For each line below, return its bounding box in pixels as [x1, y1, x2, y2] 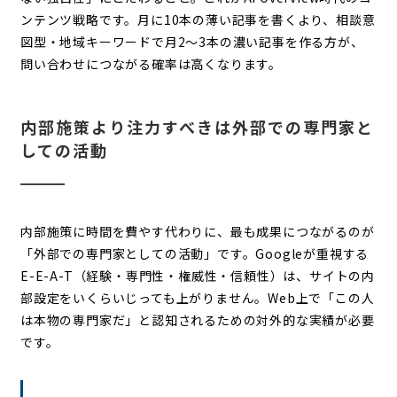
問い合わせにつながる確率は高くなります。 [19, 54, 282, 73]
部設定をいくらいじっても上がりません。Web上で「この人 [19, 288, 375, 307]
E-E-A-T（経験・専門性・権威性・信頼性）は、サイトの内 [19, 266, 375, 284]
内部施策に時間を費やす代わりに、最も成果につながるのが [19, 222, 375, 240]
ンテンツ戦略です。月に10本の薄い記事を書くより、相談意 [19, 10, 376, 28]
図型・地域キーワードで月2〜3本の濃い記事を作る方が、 [19, 32, 364, 51]
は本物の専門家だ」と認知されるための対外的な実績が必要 [19, 310, 375, 329]
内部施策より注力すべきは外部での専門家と [19, 114, 374, 138]
